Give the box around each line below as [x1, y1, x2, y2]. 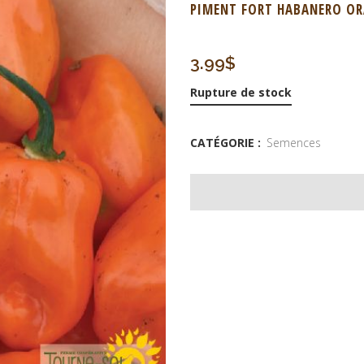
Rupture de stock [190, 84, 292, 100]
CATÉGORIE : [190, 135, 264, 150]
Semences [266, 135, 321, 150]
